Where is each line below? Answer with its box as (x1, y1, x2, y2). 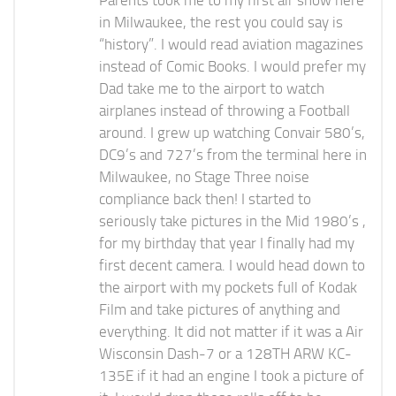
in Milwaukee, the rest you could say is (99, 13, 343, 32)
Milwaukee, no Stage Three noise (99, 168, 309, 187)
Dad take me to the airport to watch (99, 80, 324, 98)
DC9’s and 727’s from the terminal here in (99, 146, 367, 164)
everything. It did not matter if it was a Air (99, 323, 363, 341)
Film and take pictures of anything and (99, 301, 340, 319)
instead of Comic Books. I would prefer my (99, 57, 366, 76)
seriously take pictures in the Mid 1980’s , (99, 212, 366, 231)
